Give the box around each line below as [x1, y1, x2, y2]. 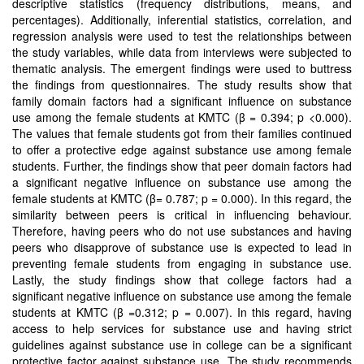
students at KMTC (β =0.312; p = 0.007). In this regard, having [12, 304, 352, 320]
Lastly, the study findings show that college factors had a [12, 271, 352, 288]
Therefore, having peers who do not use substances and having [12, 223, 352, 239]
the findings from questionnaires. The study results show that [12, 76, 352, 93]
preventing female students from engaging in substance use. [12, 255, 352, 271]
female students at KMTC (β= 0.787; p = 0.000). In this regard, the [12, 190, 352, 206]
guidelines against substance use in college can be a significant [12, 336, 352, 353]
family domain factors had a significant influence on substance [12, 93, 352, 109]
